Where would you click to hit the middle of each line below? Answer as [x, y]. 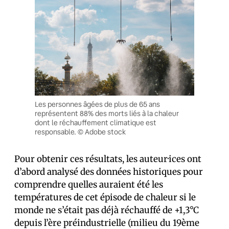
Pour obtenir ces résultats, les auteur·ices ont [108, 159]
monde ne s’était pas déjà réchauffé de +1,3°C [107, 210]
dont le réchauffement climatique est [96, 123]
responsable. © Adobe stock [80, 132]
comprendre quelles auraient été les [89, 185]
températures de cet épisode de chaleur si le [105, 198]
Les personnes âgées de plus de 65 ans [97, 105]
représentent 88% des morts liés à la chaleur [107, 114]
